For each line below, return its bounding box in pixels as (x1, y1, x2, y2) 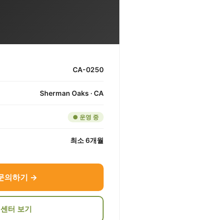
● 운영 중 (73, 113, 99, 121)
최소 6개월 (70, 136, 104, 145)
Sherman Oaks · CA (40, 89, 104, 98)
